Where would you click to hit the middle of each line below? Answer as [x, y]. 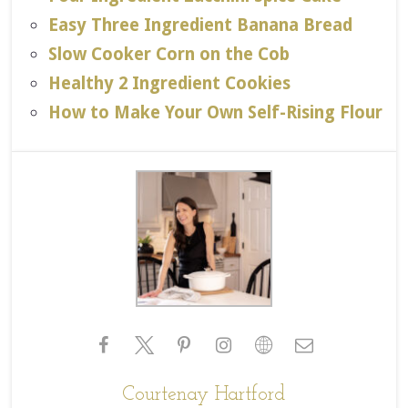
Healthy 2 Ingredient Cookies [170, 83]
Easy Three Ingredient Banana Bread [201, 25]
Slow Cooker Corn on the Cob [169, 54]
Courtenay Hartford [204, 394]
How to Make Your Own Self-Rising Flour [216, 112]
